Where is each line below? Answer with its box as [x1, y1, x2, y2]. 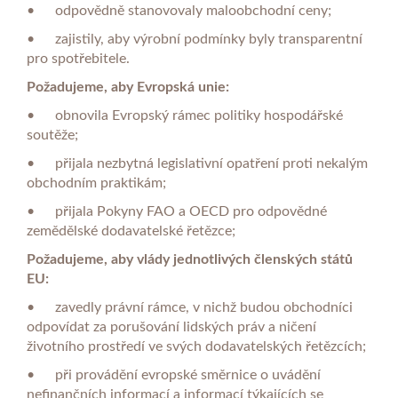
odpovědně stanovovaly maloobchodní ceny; [55, 4, 331, 18]
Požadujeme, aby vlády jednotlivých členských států [27, 252, 353, 267]
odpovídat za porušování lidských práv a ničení [27, 320, 316, 334]
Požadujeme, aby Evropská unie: [27, 80, 229, 94]
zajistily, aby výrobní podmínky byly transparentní [55, 32, 362, 46]
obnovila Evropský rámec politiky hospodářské [55, 108, 343, 123]
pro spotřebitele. [27, 52, 130, 66]
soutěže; [27, 128, 78, 142]
